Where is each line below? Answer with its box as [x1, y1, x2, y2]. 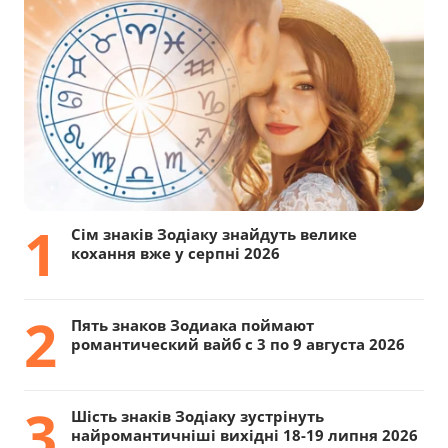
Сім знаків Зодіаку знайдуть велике [70, 224, 357, 245]
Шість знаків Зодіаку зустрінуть [70, 406, 324, 427]
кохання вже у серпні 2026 [70, 243, 280, 264]
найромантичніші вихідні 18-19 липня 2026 [70, 425, 418, 446]
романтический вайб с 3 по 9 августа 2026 [70, 334, 405, 355]
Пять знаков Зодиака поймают [70, 315, 314, 336]
